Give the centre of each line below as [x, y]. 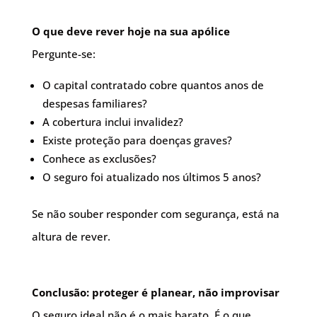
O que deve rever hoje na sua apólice [131, 31]
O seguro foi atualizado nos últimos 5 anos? [151, 177]
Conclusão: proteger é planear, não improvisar [155, 292]
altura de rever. [71, 236]
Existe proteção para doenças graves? [137, 140]
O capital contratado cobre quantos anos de [153, 85]
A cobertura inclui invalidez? [113, 122]
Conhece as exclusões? [99, 158]
